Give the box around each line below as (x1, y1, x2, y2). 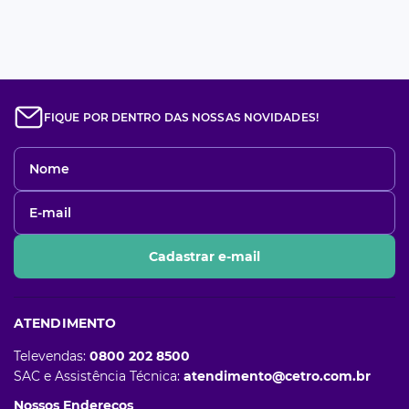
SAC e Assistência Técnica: (14, 368, 184, 385)
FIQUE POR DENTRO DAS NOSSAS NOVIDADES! (44, 110, 319, 125)
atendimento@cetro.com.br (184, 368, 371, 385)
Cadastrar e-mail (149, 247, 260, 265)
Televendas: (14, 348, 89, 365)
